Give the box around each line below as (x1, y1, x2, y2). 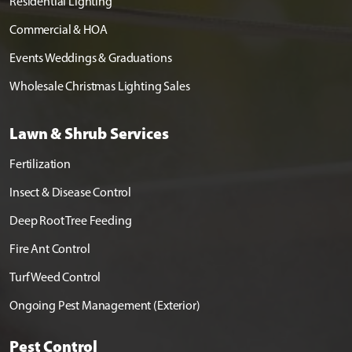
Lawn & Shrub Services (9, 123, 169, 144)
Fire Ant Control (9, 241, 90, 257)
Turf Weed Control (9, 269, 101, 285)
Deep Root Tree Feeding (9, 213, 132, 229)
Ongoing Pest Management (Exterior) (9, 298, 200, 313)
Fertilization (9, 156, 71, 172)
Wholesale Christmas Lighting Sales (9, 79, 190, 94)
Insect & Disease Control (9, 185, 132, 200)
